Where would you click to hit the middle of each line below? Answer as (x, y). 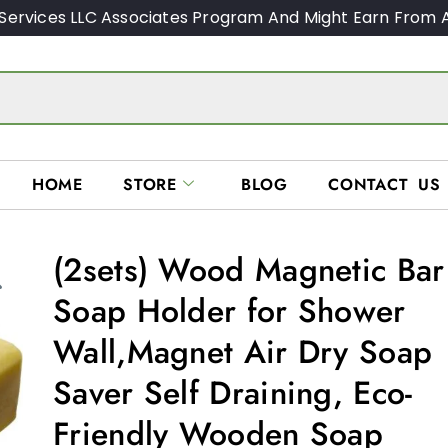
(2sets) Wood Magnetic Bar (249, 269)
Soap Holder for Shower (229, 310)
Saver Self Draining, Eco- (233, 392)
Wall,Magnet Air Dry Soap (243, 351)
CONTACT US (385, 185)
